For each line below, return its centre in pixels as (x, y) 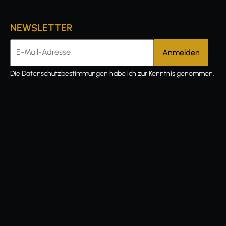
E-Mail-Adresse (37, 49)
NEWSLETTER (41, 28)
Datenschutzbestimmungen (65, 73)
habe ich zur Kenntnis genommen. (161, 73)
